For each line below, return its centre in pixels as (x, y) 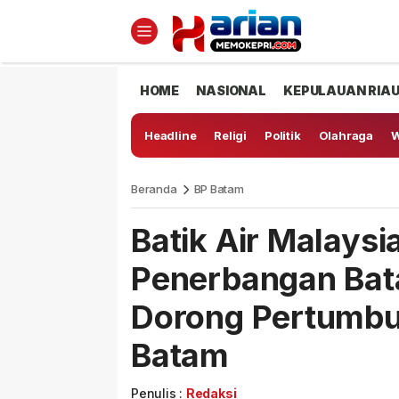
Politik (283, 135)
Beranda (154, 189)
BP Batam (219, 189)
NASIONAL (231, 90)
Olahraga (346, 135)
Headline (171, 135)
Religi (231, 135)
